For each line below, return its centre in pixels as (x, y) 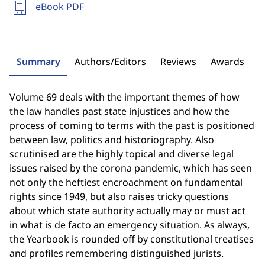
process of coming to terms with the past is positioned (132, 125)
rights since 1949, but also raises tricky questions (119, 196)
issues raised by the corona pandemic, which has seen (131, 168)
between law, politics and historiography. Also (112, 140)
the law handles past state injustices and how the (119, 111)
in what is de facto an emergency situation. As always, (130, 225)
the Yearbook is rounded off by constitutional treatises (132, 239)
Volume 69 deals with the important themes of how (125, 97)
